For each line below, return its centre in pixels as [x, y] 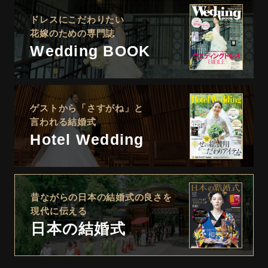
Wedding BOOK [90, 51]
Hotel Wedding [87, 140]
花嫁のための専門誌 [73, 33]
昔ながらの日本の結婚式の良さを [101, 198]
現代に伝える [59, 211]
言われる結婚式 [63, 122]
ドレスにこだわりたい [77, 19]
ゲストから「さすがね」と [87, 109]
